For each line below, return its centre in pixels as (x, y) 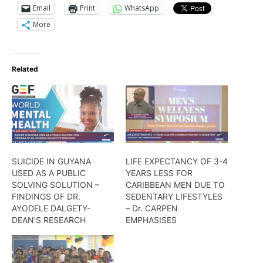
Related (25, 69)
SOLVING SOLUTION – (55, 185)
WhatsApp (142, 8)
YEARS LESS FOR (159, 173)
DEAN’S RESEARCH (49, 220)
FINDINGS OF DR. (46, 197)
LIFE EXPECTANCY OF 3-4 (177, 161)
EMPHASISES (151, 220)
